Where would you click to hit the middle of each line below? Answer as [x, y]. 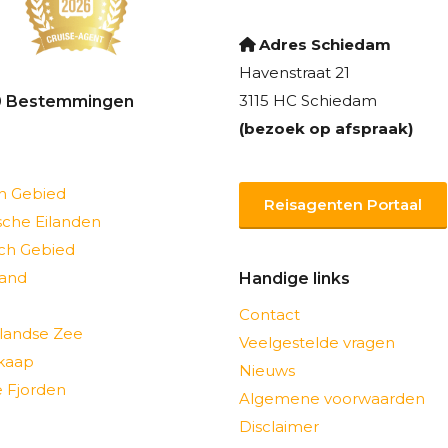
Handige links [294, 278]
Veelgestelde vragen [317, 342]
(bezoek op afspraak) [326, 128]
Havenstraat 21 [294, 72]
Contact [269, 314]
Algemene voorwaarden [332, 398]
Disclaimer [279, 426]
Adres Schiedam [325, 44]
